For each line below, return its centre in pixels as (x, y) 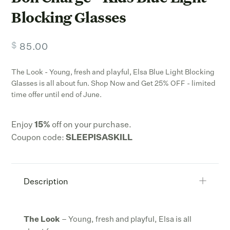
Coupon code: (39, 138)
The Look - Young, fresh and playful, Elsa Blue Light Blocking (113, 73)
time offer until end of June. (57, 95)
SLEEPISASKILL (99, 138)
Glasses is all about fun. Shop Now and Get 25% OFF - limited (114, 84)
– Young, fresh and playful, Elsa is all (126, 220)
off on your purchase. (92, 126)
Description (46, 183)
